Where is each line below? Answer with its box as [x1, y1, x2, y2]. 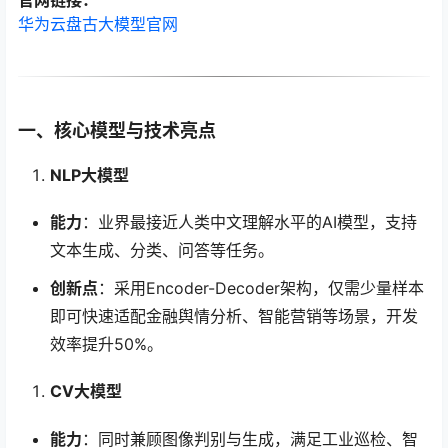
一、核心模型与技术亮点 [18, 120, 216, 142]
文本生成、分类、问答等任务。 [50, 240, 274, 261]
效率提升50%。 [50, 334, 163, 355]
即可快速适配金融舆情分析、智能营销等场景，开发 [50, 306, 418, 327]
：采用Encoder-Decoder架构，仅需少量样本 [98, 278, 424, 299]
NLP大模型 [50, 165, 129, 186]
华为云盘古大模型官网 [18, 14, 178, 35]
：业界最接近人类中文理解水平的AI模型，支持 [82, 212, 417, 233]
